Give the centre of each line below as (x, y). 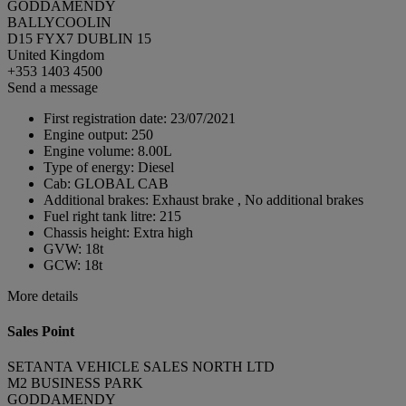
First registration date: (107, 118)
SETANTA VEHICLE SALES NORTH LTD (141, 367)
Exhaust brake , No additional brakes (258, 199)
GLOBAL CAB (121, 183)
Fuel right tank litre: (101, 216)
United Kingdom (56, 54)
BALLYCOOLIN (59, 22)
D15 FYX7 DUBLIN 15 (79, 38)
